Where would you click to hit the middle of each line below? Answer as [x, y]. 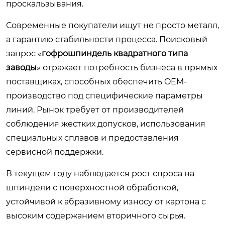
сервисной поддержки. [55, 152]
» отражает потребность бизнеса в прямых [127, 68]
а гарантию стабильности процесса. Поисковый [107, 39]
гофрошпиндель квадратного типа [115, 53]
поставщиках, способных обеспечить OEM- [96, 82]
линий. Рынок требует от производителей [95, 110]
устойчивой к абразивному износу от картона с [106, 202]
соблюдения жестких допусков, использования [106, 124]
